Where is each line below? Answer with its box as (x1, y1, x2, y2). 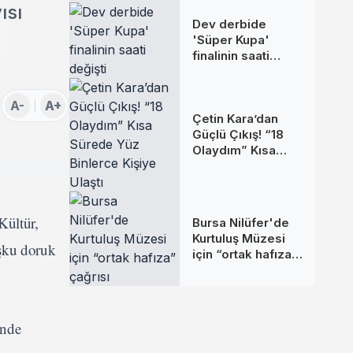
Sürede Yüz (192, 158, 260, 173)
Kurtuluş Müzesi (192, 231, 285, 246)
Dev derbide (192, 17, 266, 32)
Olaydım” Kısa (192, 143, 276, 158)
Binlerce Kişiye (192, 174, 280, 189)
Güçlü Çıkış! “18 (192, 127, 284, 142)
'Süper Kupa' (192, 32, 269, 47)
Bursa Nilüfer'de (192, 215, 289, 230)
